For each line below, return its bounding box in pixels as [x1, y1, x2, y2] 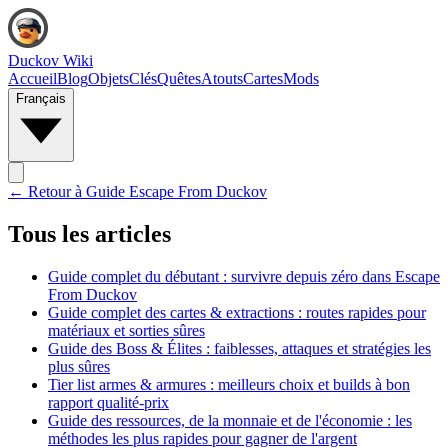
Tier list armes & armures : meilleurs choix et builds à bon [48, 375, 410, 393]
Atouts [201, 70, 243, 87]
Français [16, 91, 66, 106]
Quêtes [157, 70, 201, 87]
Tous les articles [8, 220, 171, 247]
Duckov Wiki [8, 52, 93, 69]
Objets [88, 70, 129, 87]
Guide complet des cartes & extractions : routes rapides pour [48, 303, 426, 321]
